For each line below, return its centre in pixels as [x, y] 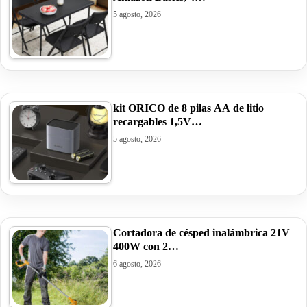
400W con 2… [146, 247]
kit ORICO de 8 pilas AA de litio [188, 108]
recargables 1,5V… [158, 122]
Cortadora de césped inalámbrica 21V [201, 233]
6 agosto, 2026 [137, 264]
